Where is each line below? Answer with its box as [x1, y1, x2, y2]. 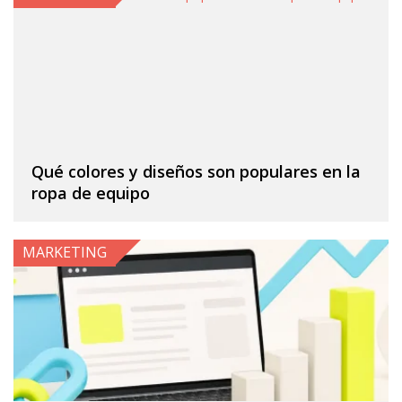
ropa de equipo [31, 182, 150, 204]
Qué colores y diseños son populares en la [31, 161, 361, 182]
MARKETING [22, 242, 107, 262]
